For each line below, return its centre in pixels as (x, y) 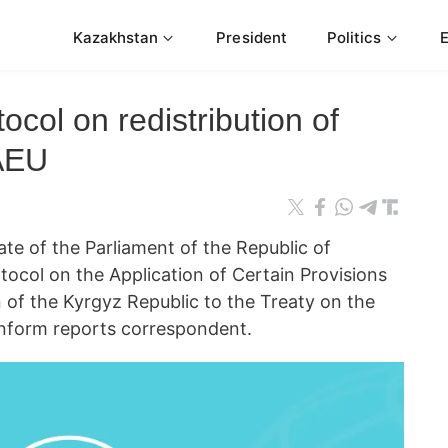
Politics (354, 37)
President (251, 37)
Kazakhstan (115, 37)
